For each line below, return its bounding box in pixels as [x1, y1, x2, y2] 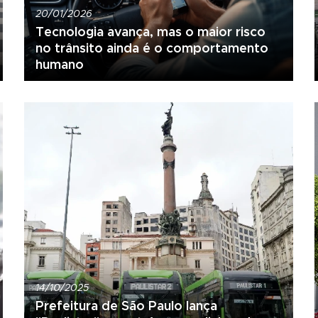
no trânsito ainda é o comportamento [35, 39, 268, 56]
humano [35, 55, 84, 72]
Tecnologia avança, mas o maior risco [35, 23, 265, 40]
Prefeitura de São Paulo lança [35, 297, 217, 314]
